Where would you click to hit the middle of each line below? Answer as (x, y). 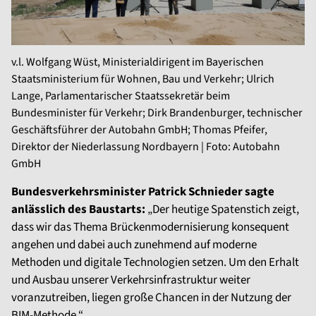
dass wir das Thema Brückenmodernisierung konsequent (150, 227)
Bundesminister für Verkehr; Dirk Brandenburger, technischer (157, 113)
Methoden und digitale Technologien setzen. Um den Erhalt (155, 263)
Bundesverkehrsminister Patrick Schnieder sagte (143, 192)
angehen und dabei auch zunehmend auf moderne (134, 245)
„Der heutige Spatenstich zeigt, (222, 210)
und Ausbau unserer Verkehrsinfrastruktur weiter (131, 280)
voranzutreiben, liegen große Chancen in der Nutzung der (151, 298)
